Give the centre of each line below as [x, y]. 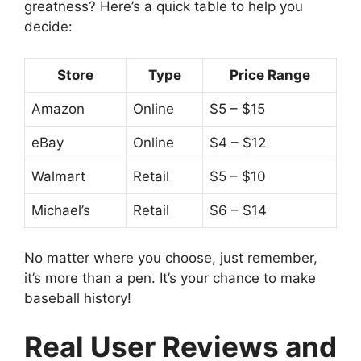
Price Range [270, 75]
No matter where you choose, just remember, [171, 258]
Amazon [58, 108]
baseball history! [78, 299]
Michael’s [61, 210]
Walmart [58, 176]
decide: [48, 27]
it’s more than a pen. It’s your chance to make [170, 278]
